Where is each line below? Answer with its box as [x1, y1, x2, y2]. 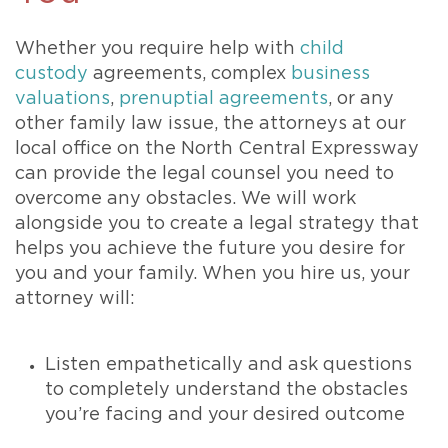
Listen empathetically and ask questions [45, 356, 412, 374]
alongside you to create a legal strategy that [15, 215, 419, 233]
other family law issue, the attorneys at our [15, 115, 406, 133]
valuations [15, 90, 110, 108]
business [291, 65, 370, 83]
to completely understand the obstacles [45, 381, 408, 399]
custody [15, 65, 88, 83]
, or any [328, 90, 394, 108]
